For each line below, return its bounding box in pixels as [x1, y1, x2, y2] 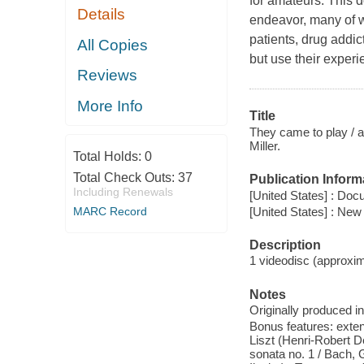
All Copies [77, 36, 149, 54]
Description [249, 237, 321, 252]
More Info [77, 97, 144, 115]
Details [77, 6, 126, 24]
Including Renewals [72, 185, 173, 199]
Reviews [77, 67, 138, 84]
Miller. [249, 138, 280, 153]
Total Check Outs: [72, 171, 178, 185]
